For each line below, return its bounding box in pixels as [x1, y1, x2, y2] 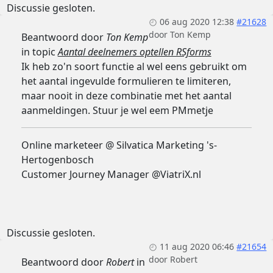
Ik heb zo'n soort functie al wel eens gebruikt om [21, 60, 247, 74]
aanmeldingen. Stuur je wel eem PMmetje [21, 104, 213, 118]
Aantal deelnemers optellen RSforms [57, 45, 211, 59]
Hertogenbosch [21, 153, 94, 167]
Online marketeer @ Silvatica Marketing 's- [21, 138, 217, 152]
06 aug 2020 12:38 [160, 16, 235, 28]
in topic [21, 45, 58, 59]
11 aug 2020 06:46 [160, 241, 235, 253]
